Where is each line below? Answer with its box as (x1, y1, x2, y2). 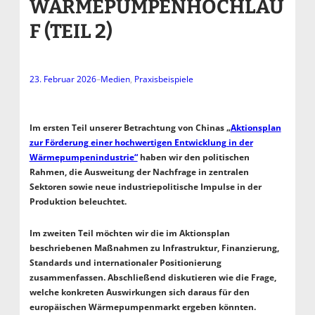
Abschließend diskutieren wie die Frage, (107, 271, 276, 283)
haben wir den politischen (137, 150, 250, 163)
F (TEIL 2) (29, 19, 112, 43)
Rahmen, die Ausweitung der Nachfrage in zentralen (29, 165, 249, 178)
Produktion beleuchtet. (29, 195, 127, 207)
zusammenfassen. (29, 271, 105, 283)
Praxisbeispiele (134, 72, 193, 85)
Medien (100, 72, 130, 85)
